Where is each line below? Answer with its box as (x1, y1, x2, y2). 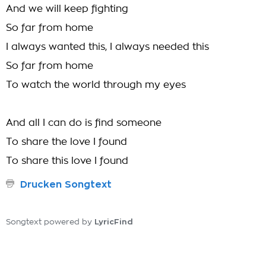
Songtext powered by (6, 218, 94, 226)
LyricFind (94, 218, 133, 226)
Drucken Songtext (20, 180, 112, 189)
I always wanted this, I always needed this (6, 42, 209, 52)
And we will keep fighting (6, 4, 128, 14)
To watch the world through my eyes (6, 80, 186, 90)
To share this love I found (6, 156, 128, 166)
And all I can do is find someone (6, 118, 161, 128)
